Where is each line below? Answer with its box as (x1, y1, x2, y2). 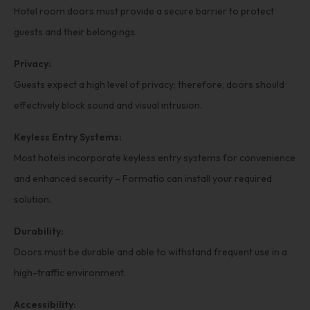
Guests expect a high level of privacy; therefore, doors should (14, 77, 284, 91)
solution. (14, 192, 51, 206)
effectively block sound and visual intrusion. (14, 98, 202, 111)
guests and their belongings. (14, 25, 137, 38)
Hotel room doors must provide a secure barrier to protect (14, 4, 274, 17)
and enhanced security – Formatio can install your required (14, 172, 272, 185)
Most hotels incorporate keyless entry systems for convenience (14, 151, 295, 164)
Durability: (14, 224, 64, 237)
